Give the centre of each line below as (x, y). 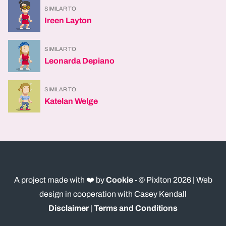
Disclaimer (69, 208)
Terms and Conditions (136, 208)
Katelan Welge (71, 101)
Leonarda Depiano (79, 61)
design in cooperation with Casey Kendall (113, 194)
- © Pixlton (154, 180)
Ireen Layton (68, 20)
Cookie (119, 180)
